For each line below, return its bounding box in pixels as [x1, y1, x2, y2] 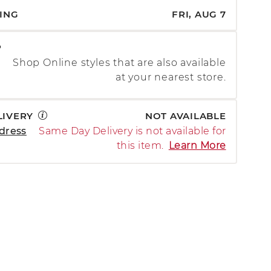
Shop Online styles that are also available [12, 57, 226, 69]
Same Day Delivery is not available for [39, 125, 226, 137]
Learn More [168, 139, 226, 151]
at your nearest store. [115, 71, 226, 83]
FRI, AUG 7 [172, 8, 226, 21]
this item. [116, 139, 164, 151]
